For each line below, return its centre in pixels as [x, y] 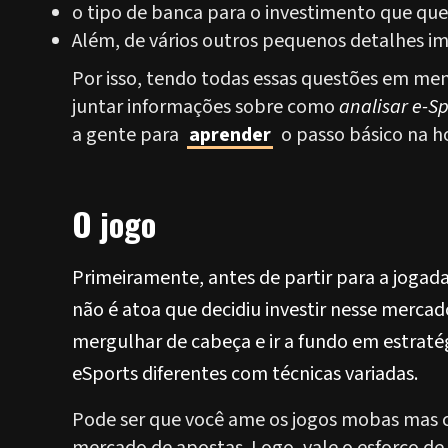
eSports [105, 374]
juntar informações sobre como [205, 107]
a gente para [127, 135]
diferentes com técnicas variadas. [278, 374]
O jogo [114, 223]
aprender [230, 135]
